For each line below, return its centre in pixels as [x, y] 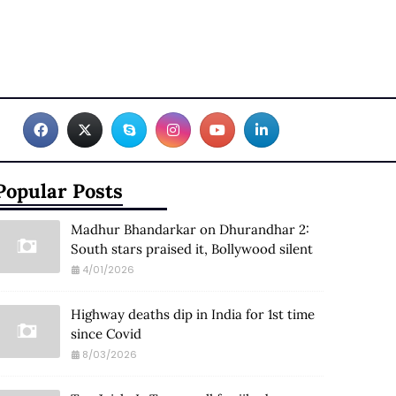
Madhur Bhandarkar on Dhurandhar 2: [190, 229]
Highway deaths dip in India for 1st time [192, 314]
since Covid [106, 333]
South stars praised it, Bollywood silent [191, 248]
